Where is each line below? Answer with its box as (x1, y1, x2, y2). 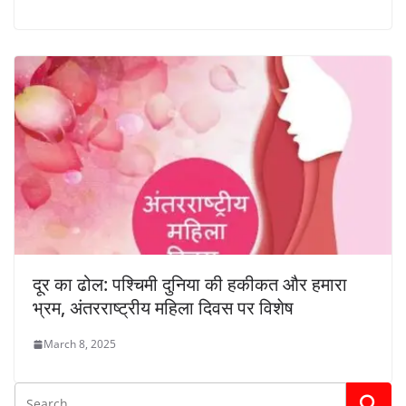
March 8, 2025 (43, 336, 116, 353)
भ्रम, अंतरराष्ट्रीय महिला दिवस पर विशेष (33, 295, 294, 321)
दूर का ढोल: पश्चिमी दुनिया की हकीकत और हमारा (33, 272, 347, 297)
